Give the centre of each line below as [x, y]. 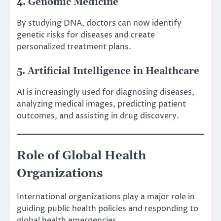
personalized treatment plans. [74, 47]
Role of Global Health [81, 156]
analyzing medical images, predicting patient [101, 104]
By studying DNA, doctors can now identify [99, 23]
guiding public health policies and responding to [108, 208]
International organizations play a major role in [106, 197]
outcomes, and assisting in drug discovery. [98, 116]
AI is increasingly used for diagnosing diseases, [106, 92]
